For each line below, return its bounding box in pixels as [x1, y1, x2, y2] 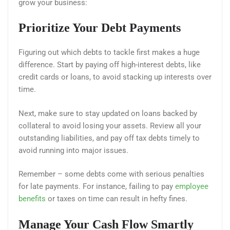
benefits [18, 194, 46, 204]
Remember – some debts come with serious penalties [18, 169, 204, 179]
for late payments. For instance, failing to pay [18, 182, 175, 191]
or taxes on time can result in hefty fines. [46, 194, 189, 204]
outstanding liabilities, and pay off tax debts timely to [18, 133, 200, 143]
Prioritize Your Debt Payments [18, 21, 184, 35]
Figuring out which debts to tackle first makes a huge [18, 48, 200, 57]
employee [175, 182, 208, 191]
